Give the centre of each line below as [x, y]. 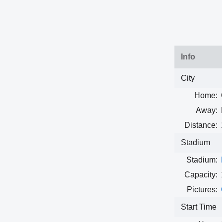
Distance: [201, 125]
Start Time [198, 207]
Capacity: [201, 174]
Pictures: [202, 189]
